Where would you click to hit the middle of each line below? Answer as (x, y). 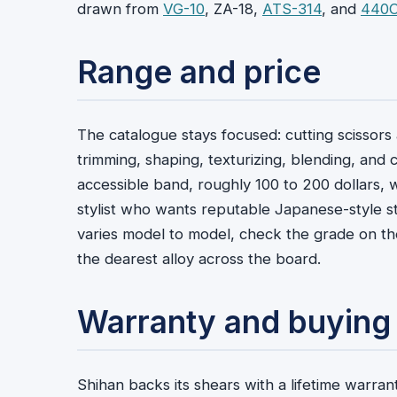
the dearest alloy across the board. (199, 259)
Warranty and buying (234, 322)
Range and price (199, 72)
